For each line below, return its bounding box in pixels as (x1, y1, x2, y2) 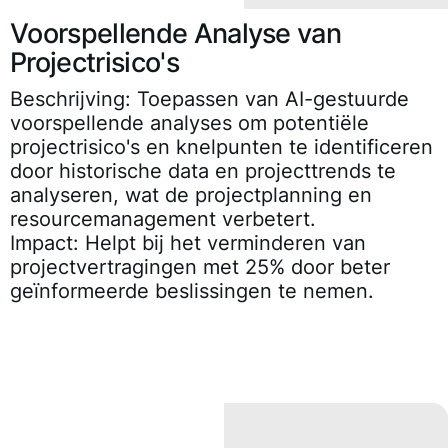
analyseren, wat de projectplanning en (10, 183, 372, 208)
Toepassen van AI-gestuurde (131, 87, 409, 112)
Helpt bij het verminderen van (79, 231, 366, 256)
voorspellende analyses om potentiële (10, 111, 369, 136)
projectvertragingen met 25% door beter (10, 255, 390, 280)
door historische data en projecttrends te (10, 159, 396, 184)
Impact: (10, 231, 79, 256)
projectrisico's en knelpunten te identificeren (10, 135, 433, 160)
